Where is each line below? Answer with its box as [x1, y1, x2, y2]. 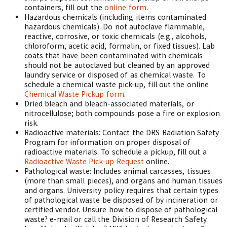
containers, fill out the [24, 3, 105, 12]
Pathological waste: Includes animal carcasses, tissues [24, 166, 211, 176]
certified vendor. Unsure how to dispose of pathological [24, 205, 218, 214]
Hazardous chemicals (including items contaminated [24, 12, 207, 22]
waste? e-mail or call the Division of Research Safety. [24, 214, 208, 224]
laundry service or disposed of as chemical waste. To [24, 70, 206, 80]
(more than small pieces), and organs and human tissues [24, 176, 222, 185]
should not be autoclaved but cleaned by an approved [24, 60, 210, 70]
